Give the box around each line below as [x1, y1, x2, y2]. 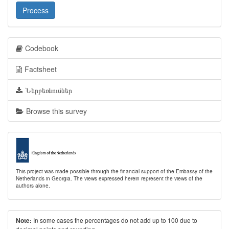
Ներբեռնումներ [25, 85, 72, 95]
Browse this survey [26, 106, 87, 116]
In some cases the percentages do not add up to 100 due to [32, 216, 197, 224]
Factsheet [25, 64, 57, 74]
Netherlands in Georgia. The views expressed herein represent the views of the [16, 174, 202, 182]
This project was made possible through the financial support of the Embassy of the [16, 167, 213, 175]
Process [22, 5, 49, 15]
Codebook [25, 43, 58, 53]
